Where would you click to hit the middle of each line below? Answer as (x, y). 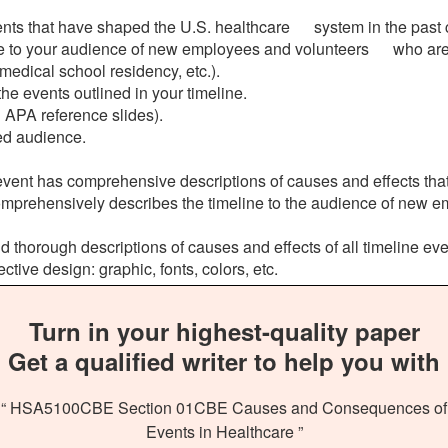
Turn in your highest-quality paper (224, 331)
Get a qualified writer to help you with (224, 361)
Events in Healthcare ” (224, 431)
